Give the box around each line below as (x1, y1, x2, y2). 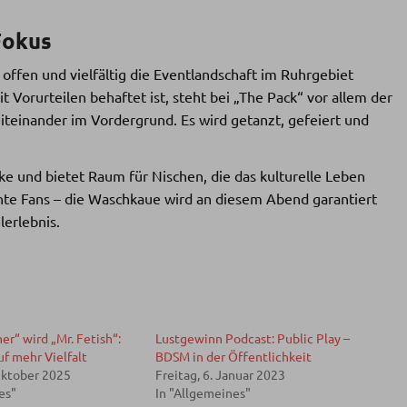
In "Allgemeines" (154, 384, 251, 402)
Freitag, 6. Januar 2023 (154, 366, 285, 383)
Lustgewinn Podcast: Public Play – (154, 330, 350, 347)
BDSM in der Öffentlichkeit (154, 348, 312, 365)
